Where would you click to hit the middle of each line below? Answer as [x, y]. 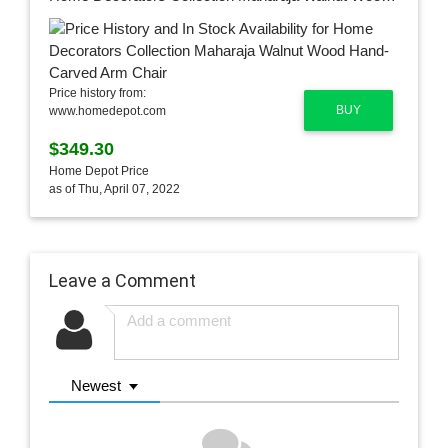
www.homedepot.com [107, 111]
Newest [96, 386]
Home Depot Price [98, 171]
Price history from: [97, 93]
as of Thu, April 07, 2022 [114, 189]
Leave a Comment [122, 281]
